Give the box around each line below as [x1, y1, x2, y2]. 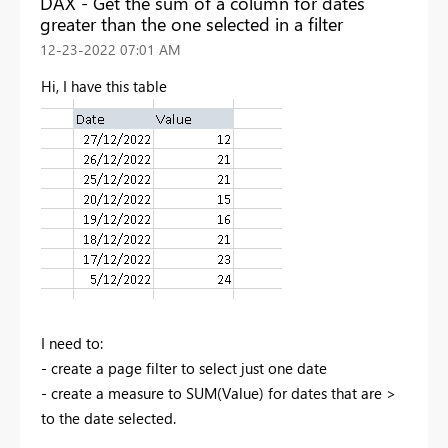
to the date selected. [41, 407, 176, 428]
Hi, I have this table [41, 75, 167, 96]
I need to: [41, 332, 103, 353]
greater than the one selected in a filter [40, 11, 343, 36]
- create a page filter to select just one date [41, 357, 327, 378]
